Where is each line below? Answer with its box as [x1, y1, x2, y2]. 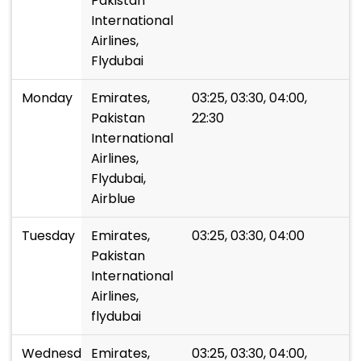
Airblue [91, 189, 135, 208]
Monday [22, 89, 73, 107]
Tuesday [22, 226, 75, 245]
